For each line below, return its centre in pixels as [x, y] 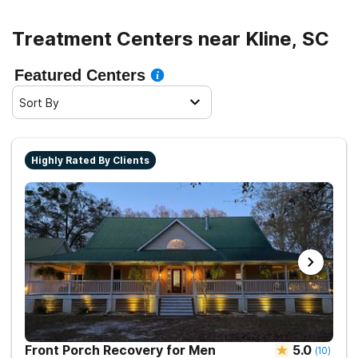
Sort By [39, 102]
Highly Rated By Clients [90, 160]
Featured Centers [80, 75]
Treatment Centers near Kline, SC [171, 39]
